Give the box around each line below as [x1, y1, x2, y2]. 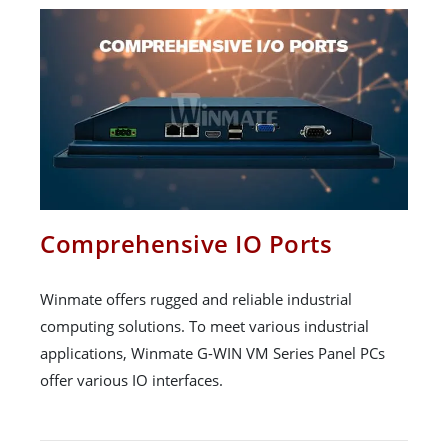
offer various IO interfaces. [40, 370, 223, 391]
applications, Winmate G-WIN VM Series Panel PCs [40, 343, 385, 364]
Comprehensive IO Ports [40, 227, 332, 261]
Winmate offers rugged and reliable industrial [40, 289, 352, 310]
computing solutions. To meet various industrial [40, 316, 369, 337]
